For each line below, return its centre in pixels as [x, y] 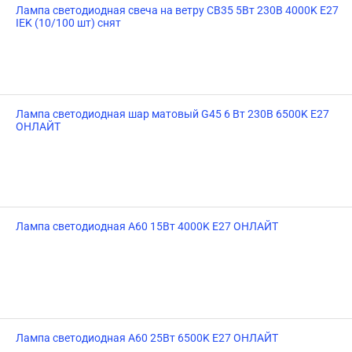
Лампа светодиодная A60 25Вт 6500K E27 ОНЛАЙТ [147, 338]
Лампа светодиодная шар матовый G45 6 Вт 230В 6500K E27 [172, 114]
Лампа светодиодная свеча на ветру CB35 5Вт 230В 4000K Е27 [177, 10]
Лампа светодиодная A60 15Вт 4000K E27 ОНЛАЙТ [147, 226]
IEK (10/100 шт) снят [68, 23]
